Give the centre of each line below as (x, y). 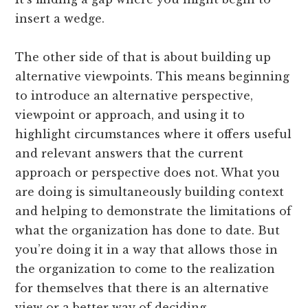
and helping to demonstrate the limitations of (154, 211)
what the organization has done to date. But (148, 230)
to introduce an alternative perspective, (134, 95)
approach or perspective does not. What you (148, 172)
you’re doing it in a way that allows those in (147, 249)
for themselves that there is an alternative (142, 288)
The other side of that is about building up (143, 57)
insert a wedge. (60, 18)
